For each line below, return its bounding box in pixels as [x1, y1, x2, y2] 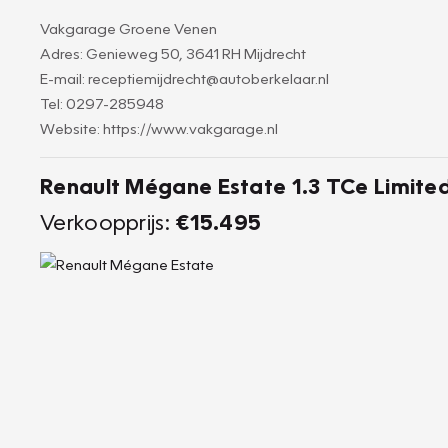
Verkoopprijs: [40, 208, 176, 235]
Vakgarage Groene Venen [40, 19, 217, 37]
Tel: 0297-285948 [40, 94, 164, 112]
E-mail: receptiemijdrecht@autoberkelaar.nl [40, 69, 329, 87]
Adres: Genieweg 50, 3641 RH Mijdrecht [40, 44, 306, 62]
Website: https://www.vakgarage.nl [40, 119, 278, 137]
